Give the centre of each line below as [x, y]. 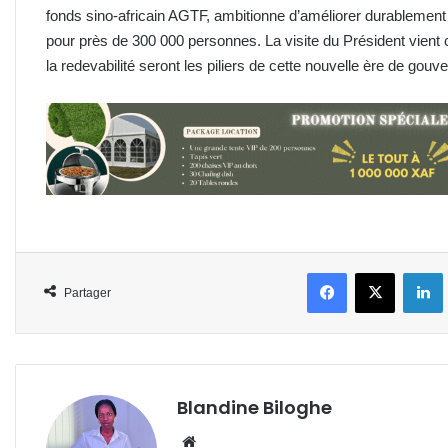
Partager [87, 293]
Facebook [374, 272]
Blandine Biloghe [254, 408]
